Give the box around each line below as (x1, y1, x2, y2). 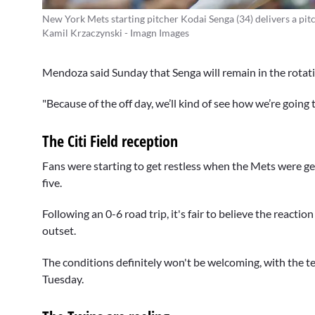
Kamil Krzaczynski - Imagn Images (42, 26, 189, 39)
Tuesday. (42, 271, 86, 285)
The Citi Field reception (42, 130, 178, 152)
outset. (42, 224, 78, 238)
